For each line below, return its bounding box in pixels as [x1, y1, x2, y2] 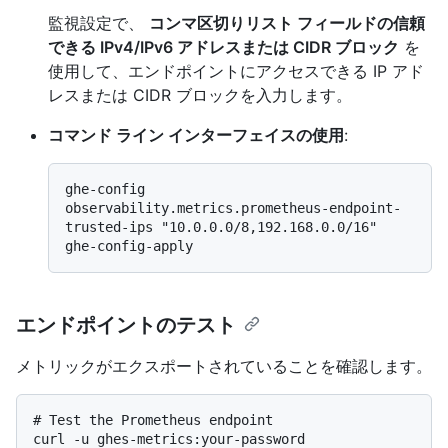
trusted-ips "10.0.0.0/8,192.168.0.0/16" [65, 218, 377, 235]
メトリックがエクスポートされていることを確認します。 [16, 355, 432, 376]
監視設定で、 [48, 12, 149, 33]
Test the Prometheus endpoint [49, 411, 273, 428]
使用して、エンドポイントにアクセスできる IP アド [48, 60, 424, 81]
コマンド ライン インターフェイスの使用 [48, 124, 344, 145]
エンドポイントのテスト [16, 312, 236, 337]
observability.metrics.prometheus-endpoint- [65, 199, 401, 216]
